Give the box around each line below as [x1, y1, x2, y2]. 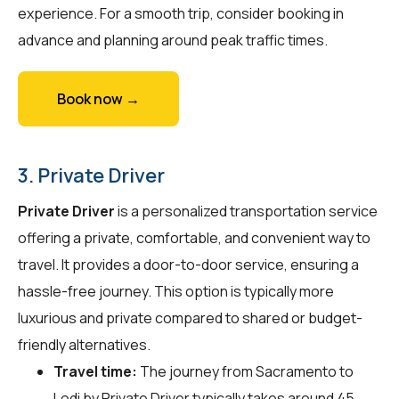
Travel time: [53, 361, 137, 381]
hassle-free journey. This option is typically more [18, 281, 334, 301]
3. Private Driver [18, 161, 165, 189]
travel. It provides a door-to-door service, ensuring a [18, 254, 359, 274]
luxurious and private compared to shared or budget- [18, 307, 362, 328]
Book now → [57, 88, 140, 109]
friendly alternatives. [18, 334, 151, 354]
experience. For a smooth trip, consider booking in [18, 3, 344, 23]
